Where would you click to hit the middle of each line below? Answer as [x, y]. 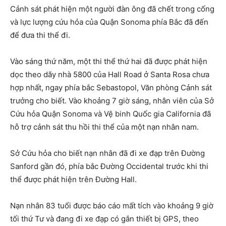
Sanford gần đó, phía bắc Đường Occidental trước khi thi [109, 166]
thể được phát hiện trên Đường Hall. [74, 179]
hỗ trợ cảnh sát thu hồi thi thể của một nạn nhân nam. [105, 127]
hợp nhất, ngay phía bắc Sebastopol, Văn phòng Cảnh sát [111, 88]
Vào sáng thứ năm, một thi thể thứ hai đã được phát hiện [109, 61]
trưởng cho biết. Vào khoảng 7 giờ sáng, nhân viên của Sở [112, 101]
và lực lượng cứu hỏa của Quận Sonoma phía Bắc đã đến [109, 22]
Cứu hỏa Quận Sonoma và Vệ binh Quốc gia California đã [110, 114]
